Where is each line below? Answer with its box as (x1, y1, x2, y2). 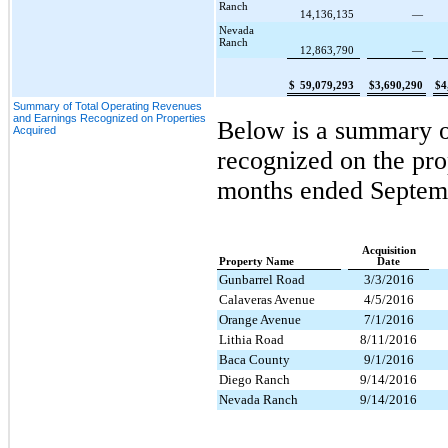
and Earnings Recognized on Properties (13, 111, 206, 124)
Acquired (13, 123, 56, 136)
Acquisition (361, 244, 416, 256)
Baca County (219, 351, 290, 367)
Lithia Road (219, 331, 284, 347)
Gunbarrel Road (219, 271, 305, 287)
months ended (217, 175, 370, 205)
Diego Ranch (219, 371, 290, 387)
